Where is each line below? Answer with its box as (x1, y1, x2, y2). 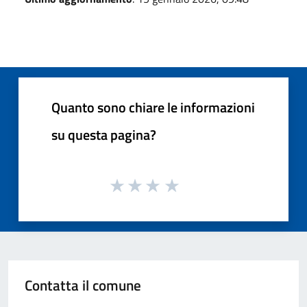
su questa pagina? (51, 123, 156, 145)
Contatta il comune (25, 274, 141, 297)
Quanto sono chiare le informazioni (51, 96, 255, 118)
